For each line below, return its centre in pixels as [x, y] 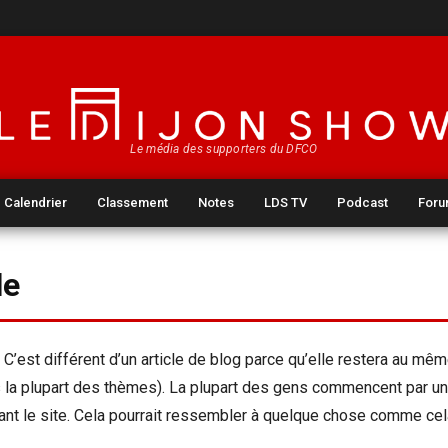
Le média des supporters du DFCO [224, 149]
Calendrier [36, 202]
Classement [133, 202]
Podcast [363, 202]
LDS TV [286, 202]
